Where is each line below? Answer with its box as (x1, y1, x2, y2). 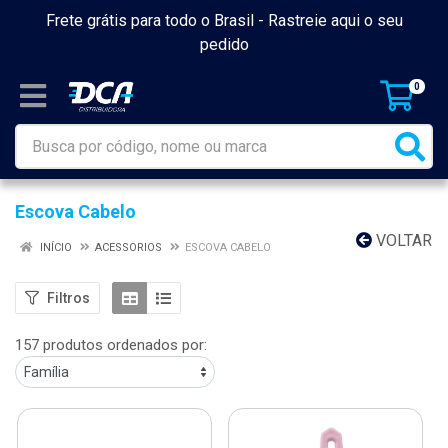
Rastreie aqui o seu (267, 11, 403, 30)
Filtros (47, 289, 90, 306)
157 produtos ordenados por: (15, 336, 207, 354)
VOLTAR (372, 231, 432, 250)
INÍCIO (37, 241, 72, 254)
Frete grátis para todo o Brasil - (45, 11, 268, 30)
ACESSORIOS (95, 241, 162, 254)
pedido (199, 35, 249, 54)
